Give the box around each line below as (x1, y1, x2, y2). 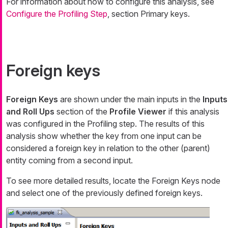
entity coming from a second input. (6, 155, 133, 165)
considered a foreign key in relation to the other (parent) (6, 142, 210, 153)
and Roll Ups (6, 106, 54, 117)
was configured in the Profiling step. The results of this (6, 118, 205, 129)
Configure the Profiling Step (6, 8, 107, 19)
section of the (54, 106, 109, 117)
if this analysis (166, 106, 219, 117)
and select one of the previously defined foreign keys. (6, 187, 203, 198)
